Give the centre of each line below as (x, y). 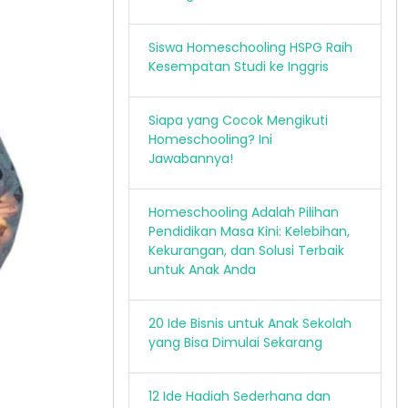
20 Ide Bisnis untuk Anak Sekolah (250, 323)
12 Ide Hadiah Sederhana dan (240, 396)
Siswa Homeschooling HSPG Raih (250, 47)
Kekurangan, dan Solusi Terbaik (246, 250)
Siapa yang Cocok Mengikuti (238, 120)
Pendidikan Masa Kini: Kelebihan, (249, 231)
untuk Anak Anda (202, 270)
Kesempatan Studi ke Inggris (239, 66)
